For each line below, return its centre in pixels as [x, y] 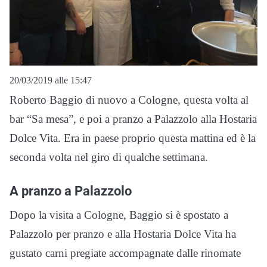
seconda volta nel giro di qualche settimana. [109, 157]
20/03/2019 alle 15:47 [51, 80]
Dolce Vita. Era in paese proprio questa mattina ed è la [133, 138]
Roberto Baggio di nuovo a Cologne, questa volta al [129, 100]
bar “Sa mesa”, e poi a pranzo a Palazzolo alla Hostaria [133, 119]
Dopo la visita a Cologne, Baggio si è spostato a [119, 215]
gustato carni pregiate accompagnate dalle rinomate [125, 253]
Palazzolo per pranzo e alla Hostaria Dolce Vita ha [123, 234]
